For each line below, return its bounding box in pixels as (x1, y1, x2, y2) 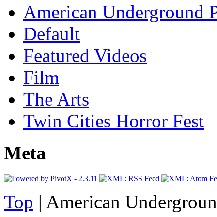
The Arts (23, 88, 89, 109)
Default (23, 23, 80, 44)
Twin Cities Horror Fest (23, 110, 204, 131)
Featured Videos (23, 45, 147, 66)
